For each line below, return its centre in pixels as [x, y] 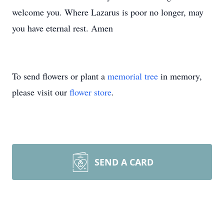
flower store [90, 92]
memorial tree [133, 76]
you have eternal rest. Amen [62, 28]
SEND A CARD [124, 162]
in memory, [180, 76]
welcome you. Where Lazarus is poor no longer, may [108, 12]
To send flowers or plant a [60, 76]
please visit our [41, 92]
